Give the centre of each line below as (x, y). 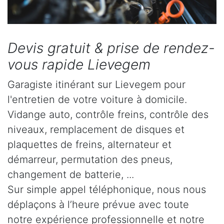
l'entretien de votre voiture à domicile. (97, 100)
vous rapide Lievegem (79, 65)
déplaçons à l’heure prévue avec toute (98, 205)
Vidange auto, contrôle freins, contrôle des (108, 115)
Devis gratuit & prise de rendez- (111, 48)
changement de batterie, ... (71, 175)
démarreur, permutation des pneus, (90, 160)
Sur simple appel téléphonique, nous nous (107, 190)
